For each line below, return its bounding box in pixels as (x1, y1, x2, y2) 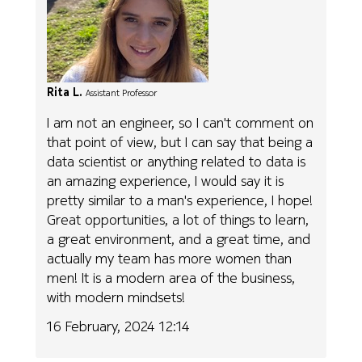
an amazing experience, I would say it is (47, 170, 284, 191)
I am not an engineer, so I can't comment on (47, 112, 314, 133)
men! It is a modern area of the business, (47, 267, 296, 288)
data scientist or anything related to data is (47, 150, 306, 171)
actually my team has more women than (47, 247, 293, 268)
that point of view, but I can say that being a (47, 131, 314, 152)
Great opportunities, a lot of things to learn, (47, 208, 309, 229)
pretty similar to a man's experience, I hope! (47, 189, 314, 210)
